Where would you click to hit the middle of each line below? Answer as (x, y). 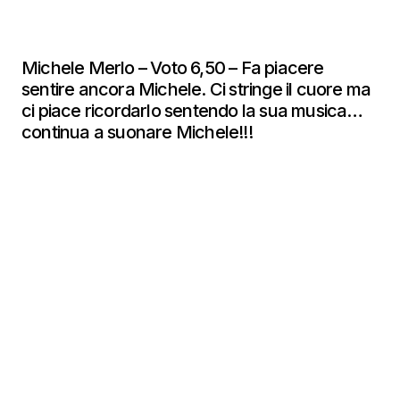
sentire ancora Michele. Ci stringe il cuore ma (196, 89)
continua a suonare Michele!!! (141, 132)
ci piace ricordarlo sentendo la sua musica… (192, 111)
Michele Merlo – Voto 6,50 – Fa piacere (173, 68)
